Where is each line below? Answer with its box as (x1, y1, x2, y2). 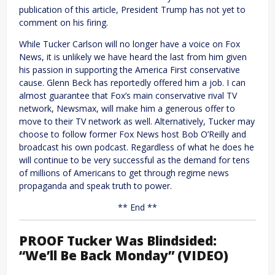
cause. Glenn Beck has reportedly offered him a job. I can (19, 76, 246, 88)
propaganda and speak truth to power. (19, 179, 172, 192)
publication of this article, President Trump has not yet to (19, 3, 246, 15)
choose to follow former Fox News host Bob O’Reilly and (19, 128, 246, 140)
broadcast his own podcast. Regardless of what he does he (19, 141, 254, 153)
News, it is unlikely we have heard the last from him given (19, 50, 247, 63)
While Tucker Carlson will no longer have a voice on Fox (19, 37, 240, 50)
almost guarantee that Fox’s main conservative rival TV (19, 89, 237, 101)
